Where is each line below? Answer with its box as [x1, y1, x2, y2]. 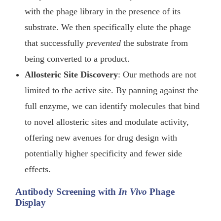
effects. [25, 164, 51, 175]
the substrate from [121, 38, 188, 48]
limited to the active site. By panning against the [25, 85, 199, 96]
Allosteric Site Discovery [25, 70, 118, 80]
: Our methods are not [118, 70, 197, 80]
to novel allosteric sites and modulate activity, [25, 117, 189, 127]
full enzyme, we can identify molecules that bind [25, 101, 200, 111]
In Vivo [118, 186, 147, 197]
